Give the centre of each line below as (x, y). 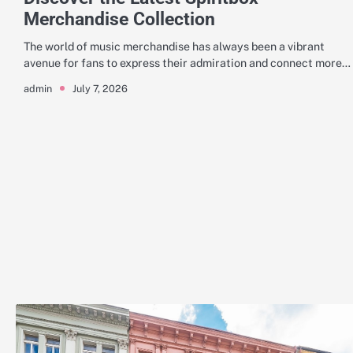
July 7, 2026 (100, 88)
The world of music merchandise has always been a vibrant (174, 46)
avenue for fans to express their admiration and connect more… (187, 63)
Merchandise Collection (119, 19)
